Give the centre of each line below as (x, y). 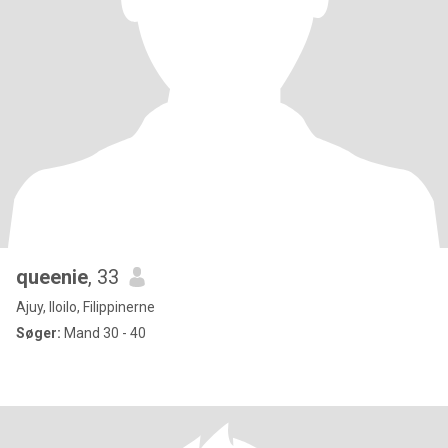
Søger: (38, 333)
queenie (52, 277)
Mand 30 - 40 (103, 333)
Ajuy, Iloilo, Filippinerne (85, 307)
